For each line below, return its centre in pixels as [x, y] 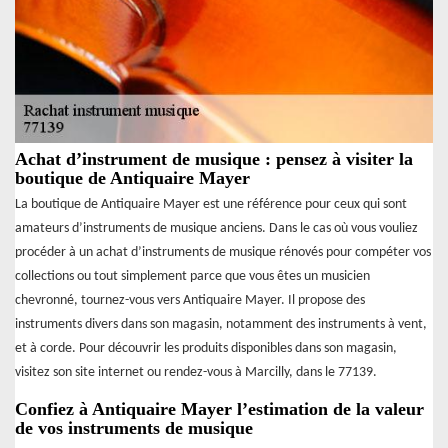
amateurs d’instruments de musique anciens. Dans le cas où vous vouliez [216, 228]
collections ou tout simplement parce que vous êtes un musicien [192, 276]
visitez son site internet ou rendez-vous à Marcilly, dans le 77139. [196, 372]
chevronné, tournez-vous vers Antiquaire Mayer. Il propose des [190, 300]
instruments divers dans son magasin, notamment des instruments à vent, [221, 324]
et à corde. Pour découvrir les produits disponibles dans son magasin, [206, 348]
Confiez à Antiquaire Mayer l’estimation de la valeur [219, 408]
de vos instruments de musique [134, 427]
